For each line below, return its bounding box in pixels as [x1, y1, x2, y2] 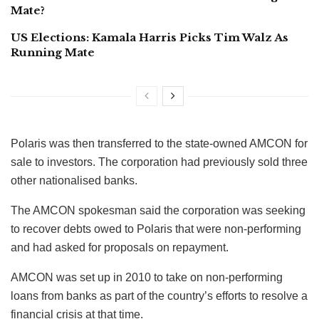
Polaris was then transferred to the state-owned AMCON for [11, 137, 308, 150]
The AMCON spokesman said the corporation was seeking [11, 204, 305, 216]
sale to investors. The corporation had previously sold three [11, 155, 308, 168]
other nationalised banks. [11, 174, 137, 187]
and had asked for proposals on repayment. [11, 241, 229, 253]
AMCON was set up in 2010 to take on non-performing [11, 271, 283, 283]
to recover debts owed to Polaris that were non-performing [11, 222, 301, 235]
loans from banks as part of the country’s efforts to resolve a [11, 289, 308, 302]
